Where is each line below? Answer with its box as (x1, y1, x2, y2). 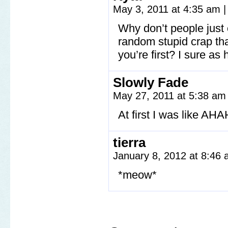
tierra (113, 135, 146, 150)
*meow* (118, 168, 157, 182)
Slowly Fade (113, 75, 188, 90)
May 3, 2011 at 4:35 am (113, 4, 223, 15)
